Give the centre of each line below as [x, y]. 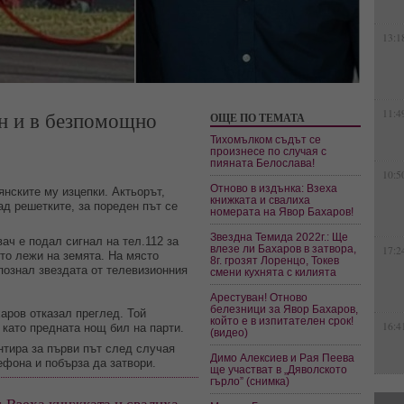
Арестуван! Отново [259, 297]
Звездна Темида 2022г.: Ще [280, 237]
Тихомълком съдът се [266, 139]
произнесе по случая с [269, 151]
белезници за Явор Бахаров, [285, 309]
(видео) [230, 332]
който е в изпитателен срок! [282, 321]
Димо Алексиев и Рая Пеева [283, 358]
